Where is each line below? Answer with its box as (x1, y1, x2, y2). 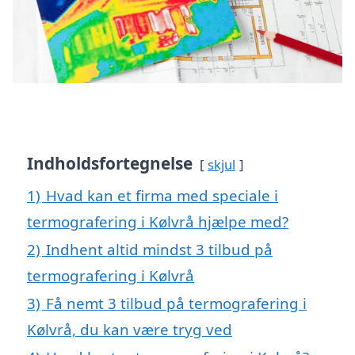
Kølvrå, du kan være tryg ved (27, 319, 232, 340)
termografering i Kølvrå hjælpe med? (27, 212, 288, 232)
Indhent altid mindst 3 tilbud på (46, 239, 273, 260)
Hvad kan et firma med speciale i (46, 185, 278, 206)
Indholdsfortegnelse (27, 152, 193, 175)
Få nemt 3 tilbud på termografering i (46, 293, 307, 314)
